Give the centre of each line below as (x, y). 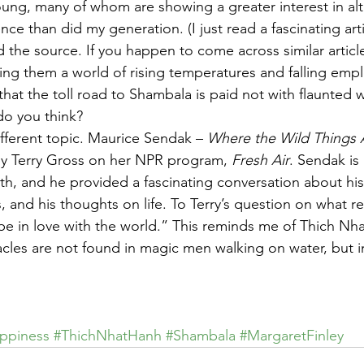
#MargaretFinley (292, 336)
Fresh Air (260, 160)
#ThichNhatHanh (108, 336)
